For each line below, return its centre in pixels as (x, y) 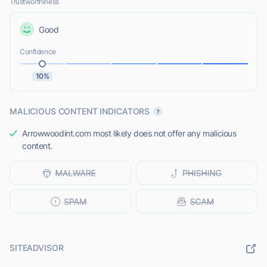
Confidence (38, 52)
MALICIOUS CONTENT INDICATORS (80, 111)
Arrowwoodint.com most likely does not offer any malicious (129, 133)
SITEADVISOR (37, 248)
